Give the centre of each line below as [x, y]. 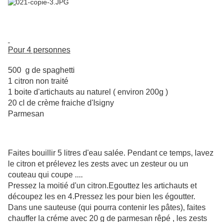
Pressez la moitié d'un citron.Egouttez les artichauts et [102, 186]
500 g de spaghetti [41, 70]
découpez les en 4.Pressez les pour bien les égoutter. [102, 197]
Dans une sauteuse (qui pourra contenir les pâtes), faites [107, 208]
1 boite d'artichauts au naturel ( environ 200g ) [88, 92]
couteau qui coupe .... [45, 175]
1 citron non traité [38, 81]
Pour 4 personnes [39, 50]
